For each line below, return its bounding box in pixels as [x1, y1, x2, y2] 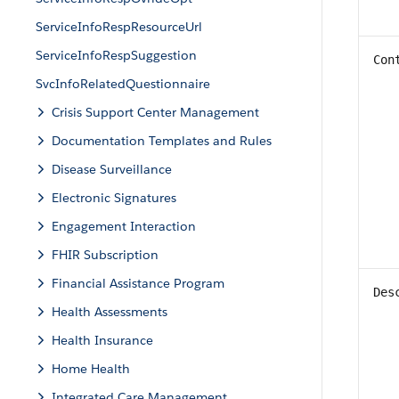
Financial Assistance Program [52, 275, 224, 291]
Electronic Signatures [52, 190, 176, 206]
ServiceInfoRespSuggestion [36, 47, 197, 63]
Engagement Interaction [52, 218, 196, 234]
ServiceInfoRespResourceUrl [36, 19, 202, 35]
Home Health [52, 361, 130, 377]
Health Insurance [52, 332, 153, 348]
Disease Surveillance [52, 161, 172, 177]
